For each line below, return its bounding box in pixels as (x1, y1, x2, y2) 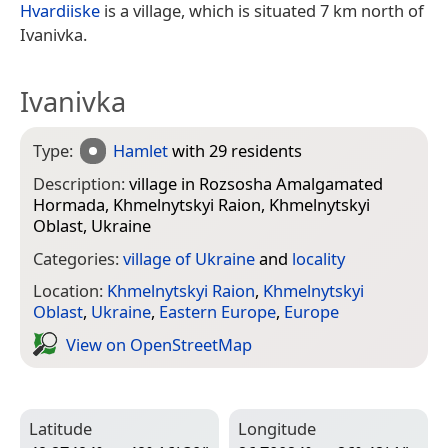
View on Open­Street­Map (66, 332, 252, 356)
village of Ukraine (123, 246, 255, 270)
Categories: (33, 246, 123, 270)
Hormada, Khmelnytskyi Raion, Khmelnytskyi (33, 193, 370, 217)
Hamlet (113, 139, 169, 163)
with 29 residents (168, 139, 303, 163)
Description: (33, 172, 129, 196)
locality (292, 246, 345, 270)
